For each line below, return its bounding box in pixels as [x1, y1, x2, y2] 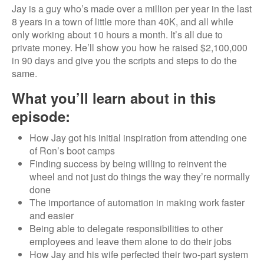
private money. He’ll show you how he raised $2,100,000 [12, 41, 247, 54]
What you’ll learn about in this [12, 88, 216, 108]
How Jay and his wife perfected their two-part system [29, 247, 248, 261]
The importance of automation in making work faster [29, 196, 245, 209]
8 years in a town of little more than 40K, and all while [12, 15, 233, 28]
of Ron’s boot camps [29, 144, 115, 157]
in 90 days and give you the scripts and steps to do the [12, 54, 237, 67]
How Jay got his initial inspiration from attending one [29, 131, 247, 144]
